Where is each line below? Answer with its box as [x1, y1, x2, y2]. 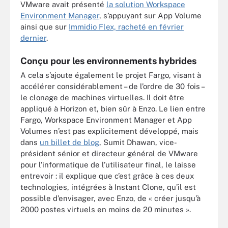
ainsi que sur [20, 22, 69, 31]
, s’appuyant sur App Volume [99, 11, 202, 20]
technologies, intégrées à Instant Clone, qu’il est [20, 182, 196, 191]
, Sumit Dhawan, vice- [99, 137, 177, 147]
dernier [20, 34, 46, 42]
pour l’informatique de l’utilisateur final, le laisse [20, 160, 196, 169]
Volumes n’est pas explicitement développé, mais [20, 126, 198, 135]
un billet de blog [40, 137, 99, 147]
